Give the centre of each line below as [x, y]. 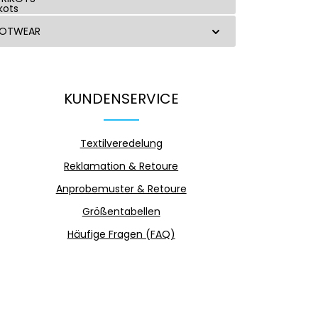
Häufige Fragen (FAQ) [121, 235]
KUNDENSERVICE [121, 99]
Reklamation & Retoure [121, 166]
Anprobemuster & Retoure [121, 189]
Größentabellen [121, 212]
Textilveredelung [121, 144]
